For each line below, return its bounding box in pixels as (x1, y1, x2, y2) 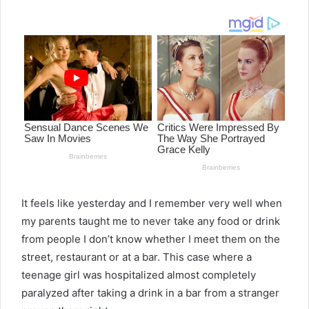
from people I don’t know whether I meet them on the (21, 232, 280, 246)
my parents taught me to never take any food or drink (21, 215, 280, 228)
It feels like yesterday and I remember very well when (21, 197, 282, 210)
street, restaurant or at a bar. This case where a (21, 250, 252, 264)
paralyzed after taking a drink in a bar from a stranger (21, 286, 279, 300)
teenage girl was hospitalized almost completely (21, 268, 256, 282)
